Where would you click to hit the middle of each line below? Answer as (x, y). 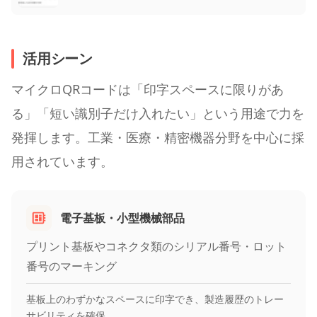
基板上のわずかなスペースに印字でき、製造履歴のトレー (155, 299)
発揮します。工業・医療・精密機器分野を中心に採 (158, 137)
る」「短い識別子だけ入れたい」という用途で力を (158, 113)
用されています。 (62, 161)
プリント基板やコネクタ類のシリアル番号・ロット (156, 246)
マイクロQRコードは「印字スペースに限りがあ (148, 88)
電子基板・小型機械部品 (122, 218)
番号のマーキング (71, 266)
